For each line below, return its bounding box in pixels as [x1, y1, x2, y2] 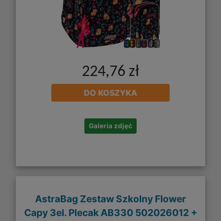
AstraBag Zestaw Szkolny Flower [35, 192, 186, 205]
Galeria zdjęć [89, 122, 132, 130]
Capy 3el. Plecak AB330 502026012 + [24, 206, 197, 219]
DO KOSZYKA [84, 88, 137, 98]
